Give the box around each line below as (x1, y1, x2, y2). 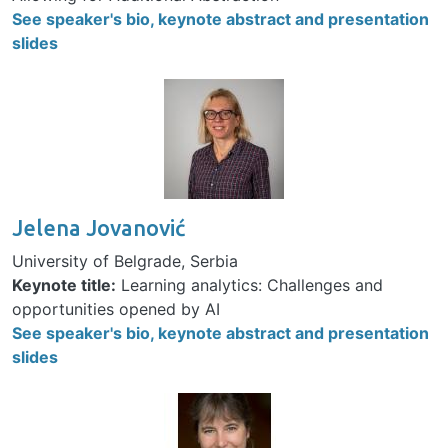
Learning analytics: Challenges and (116, 275, 383, 296)
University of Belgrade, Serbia (12, 251, 238, 272)
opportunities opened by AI (12, 299, 220, 320)
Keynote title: (12, 275, 116, 296)
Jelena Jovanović (12, 216, 185, 241)
